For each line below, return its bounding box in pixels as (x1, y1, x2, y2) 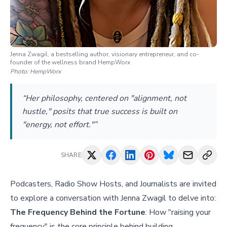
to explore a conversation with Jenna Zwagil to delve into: (10, 192, 216, 204)
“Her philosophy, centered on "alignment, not (22, 92, 186, 104)
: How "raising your (145, 206, 211, 218)
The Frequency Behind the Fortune (10, 206, 145, 218)
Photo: (10, 67, 30, 75)
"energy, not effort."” (22, 119, 97, 130)
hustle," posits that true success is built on (22, 105, 177, 117)
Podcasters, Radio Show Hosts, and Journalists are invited (10, 178, 216, 190)
